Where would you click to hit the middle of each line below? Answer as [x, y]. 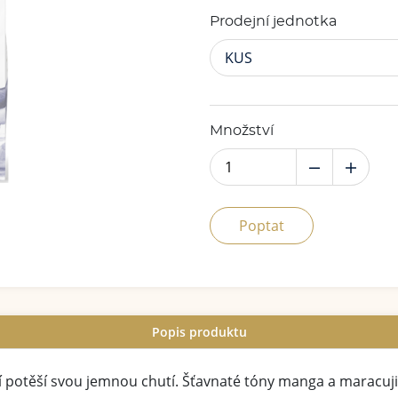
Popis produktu [199, 332]
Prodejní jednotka [273, 21]
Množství [242, 131]
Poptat [262, 226]
